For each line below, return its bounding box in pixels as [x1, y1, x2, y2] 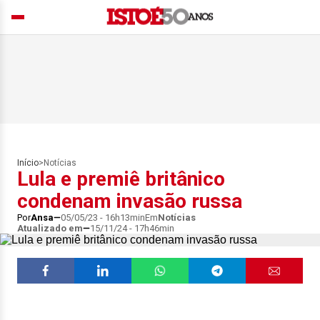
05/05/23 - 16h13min [61, 212, 145, 223]
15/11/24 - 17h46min [90, 223, 174, 234]
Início [17, 158, 39, 168]
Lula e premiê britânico [17, 167, 225, 191]
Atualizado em [17, 223, 83, 234]
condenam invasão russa [17, 189, 242, 213]
